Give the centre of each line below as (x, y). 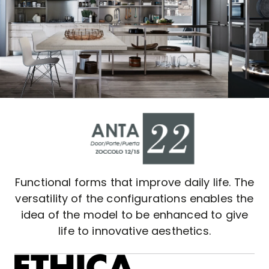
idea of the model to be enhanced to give (134, 215)
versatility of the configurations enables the (134, 199)
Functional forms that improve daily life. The (134, 183)
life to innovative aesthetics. (134, 231)
